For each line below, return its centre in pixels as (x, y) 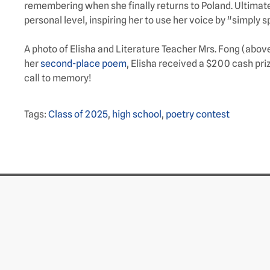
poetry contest (198, 115)
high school (137, 115)
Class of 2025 (78, 115)
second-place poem (83, 64)
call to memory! (59, 78)
